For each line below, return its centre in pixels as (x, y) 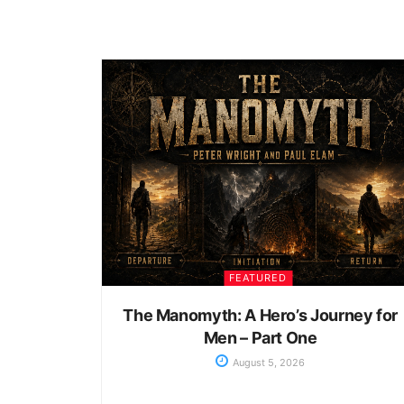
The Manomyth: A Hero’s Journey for (261, 316)
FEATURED (258, 278)
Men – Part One (260, 338)
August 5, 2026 (268, 363)
